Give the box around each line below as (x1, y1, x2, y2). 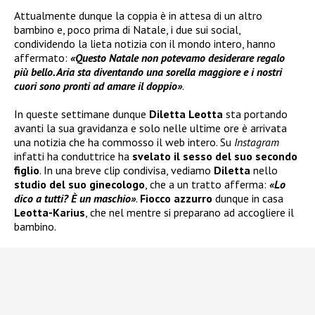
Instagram (234, 135, 279, 150)
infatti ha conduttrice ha (14, 149, 132, 164)
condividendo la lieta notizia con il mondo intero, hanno (14, 37, 276, 51)
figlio (14, 163, 39, 178)
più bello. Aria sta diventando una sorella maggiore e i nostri (14, 65, 282, 79)
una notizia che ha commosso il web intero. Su (14, 135, 234, 150)
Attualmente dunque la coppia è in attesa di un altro (14, 8, 262, 23)
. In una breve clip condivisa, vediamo (39, 163, 214, 178)
